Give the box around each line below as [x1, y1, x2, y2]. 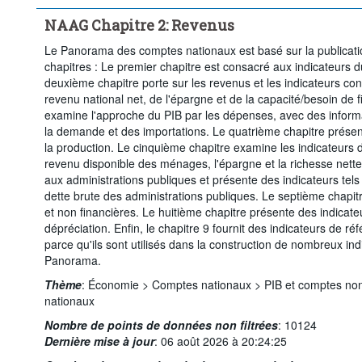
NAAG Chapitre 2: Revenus [44, 15, 234, 35]
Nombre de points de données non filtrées [44, 316, 278, 333]
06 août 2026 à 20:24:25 [160, 332, 287, 349]
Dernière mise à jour [44, 332, 154, 349]
